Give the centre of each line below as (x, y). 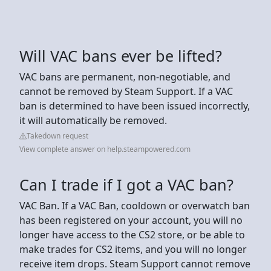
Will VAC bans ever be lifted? (121, 55)
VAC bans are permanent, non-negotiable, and (125, 77)
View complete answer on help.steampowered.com (105, 149)
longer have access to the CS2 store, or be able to (132, 234)
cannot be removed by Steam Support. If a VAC (126, 91)
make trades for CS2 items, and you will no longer (133, 249)
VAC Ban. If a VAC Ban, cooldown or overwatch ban (135, 205)
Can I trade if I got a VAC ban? (126, 184)
